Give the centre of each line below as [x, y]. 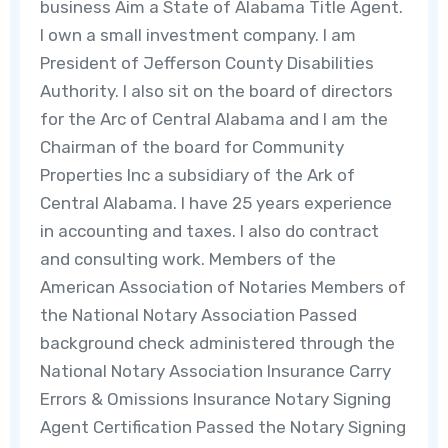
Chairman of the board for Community [192, 147]
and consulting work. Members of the [188, 259]
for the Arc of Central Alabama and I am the [214, 119]
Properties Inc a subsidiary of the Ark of [198, 175]
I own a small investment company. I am [198, 35]
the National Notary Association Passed [199, 315]
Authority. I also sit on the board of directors [217, 91]
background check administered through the [218, 343]
